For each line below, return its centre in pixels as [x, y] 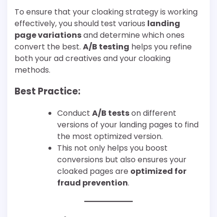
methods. [32, 70]
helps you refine [161, 46]
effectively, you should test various [81, 23]
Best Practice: [47, 92]
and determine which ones [133, 35]
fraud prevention [93, 183]
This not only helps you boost [112, 148]
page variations [48, 35]
